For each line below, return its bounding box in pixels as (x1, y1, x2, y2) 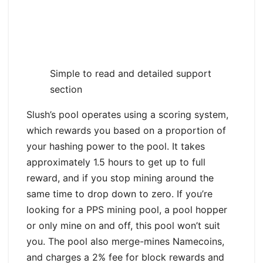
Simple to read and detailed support (50, 68, 211, 80)
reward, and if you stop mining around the (26, 172, 214, 184)
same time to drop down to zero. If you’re (26, 188, 213, 200)
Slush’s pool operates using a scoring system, (26, 109, 228, 121)
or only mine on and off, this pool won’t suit (26, 220, 220, 232)
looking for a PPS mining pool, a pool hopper (26, 204, 227, 216)
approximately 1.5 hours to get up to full (26, 156, 205, 168)
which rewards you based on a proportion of (26, 124, 226, 137)
